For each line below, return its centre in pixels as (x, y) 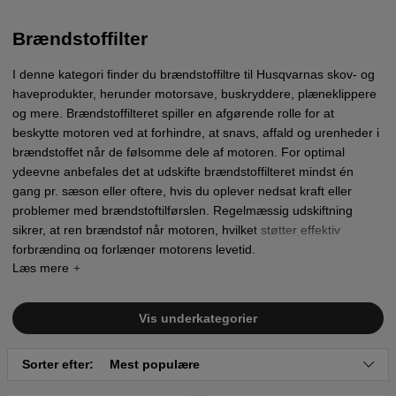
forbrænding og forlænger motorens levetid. (134, 249)
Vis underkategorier (198, 319)
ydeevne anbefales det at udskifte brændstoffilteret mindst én (183, 171)
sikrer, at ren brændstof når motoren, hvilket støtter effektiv (176, 229)
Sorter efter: (60, 365)
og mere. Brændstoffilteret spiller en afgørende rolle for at (173, 113)
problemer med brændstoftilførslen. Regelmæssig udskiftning (183, 210)
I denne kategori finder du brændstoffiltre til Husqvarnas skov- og (194, 74)
